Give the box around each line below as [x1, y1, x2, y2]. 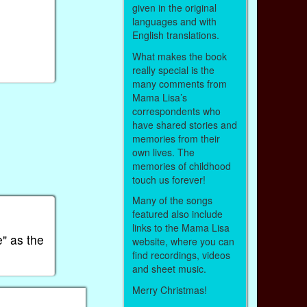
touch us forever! [132, 172, 208, 186]
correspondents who [132, 103, 221, 118]
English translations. [132, 28, 222, 42]
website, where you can [132, 234, 234, 249]
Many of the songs [132, 193, 212, 208]
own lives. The [132, 145, 195, 159]
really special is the [132, 62, 214, 77]
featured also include [132, 207, 223, 221]
